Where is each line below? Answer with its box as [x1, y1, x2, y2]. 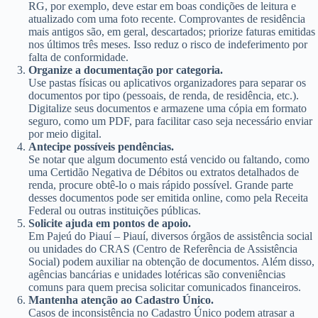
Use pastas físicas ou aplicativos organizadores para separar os [28, 76, 306, 89]
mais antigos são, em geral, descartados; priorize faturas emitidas [28, 25, 315, 38]
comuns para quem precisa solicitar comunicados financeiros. [28, 280, 301, 293]
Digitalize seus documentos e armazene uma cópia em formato [28, 102, 307, 114]
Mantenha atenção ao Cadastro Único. [28, 293, 214, 306]
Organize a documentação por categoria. [28, 63, 223, 76]
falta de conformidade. [28, 50, 128, 63]
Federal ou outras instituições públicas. [28, 204, 201, 216]
